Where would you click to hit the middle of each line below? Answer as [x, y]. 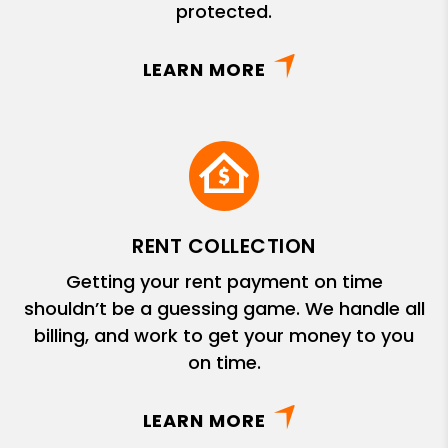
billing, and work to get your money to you [224, 335]
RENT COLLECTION [224, 245]
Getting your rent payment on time [224, 281]
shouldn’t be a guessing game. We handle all [224, 308]
